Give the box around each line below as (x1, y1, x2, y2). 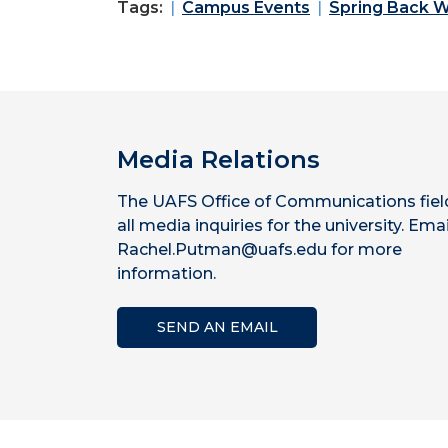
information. (117, 264, 216, 283)
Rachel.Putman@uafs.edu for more (117, 240, 402, 259)
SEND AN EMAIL (156, 318, 278, 336)
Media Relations (117, 145, 320, 174)
